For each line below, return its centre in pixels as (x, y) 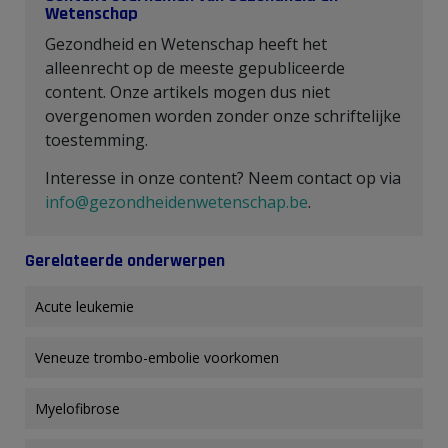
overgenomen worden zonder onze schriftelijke (223, 115)
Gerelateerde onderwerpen (125, 260)
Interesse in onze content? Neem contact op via (223, 177)
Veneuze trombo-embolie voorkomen (157, 357)
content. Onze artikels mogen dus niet (187, 91)
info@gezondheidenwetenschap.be (176, 201)
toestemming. (98, 139)
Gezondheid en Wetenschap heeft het (186, 43)
